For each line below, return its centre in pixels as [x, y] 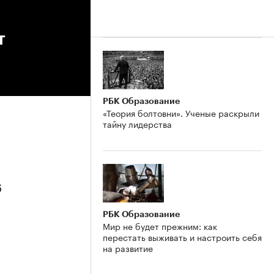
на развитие [128, 247]
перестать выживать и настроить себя [182, 236]
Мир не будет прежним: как [160, 225]
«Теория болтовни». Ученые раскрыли [181, 112]
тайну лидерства [137, 123]
